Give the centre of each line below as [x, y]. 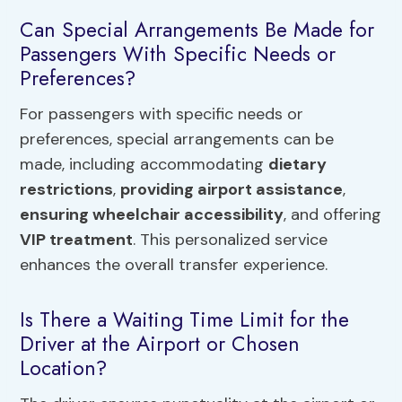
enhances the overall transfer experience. [174, 264]
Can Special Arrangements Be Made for [197, 30]
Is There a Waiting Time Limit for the [185, 320]
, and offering [333, 214]
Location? [64, 368]
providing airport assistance [232, 189]
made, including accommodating [144, 164]
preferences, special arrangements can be [177, 139]
